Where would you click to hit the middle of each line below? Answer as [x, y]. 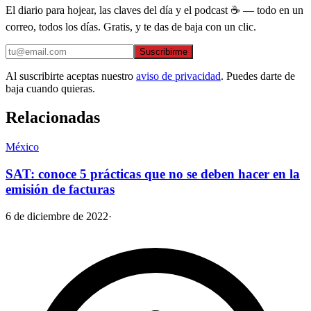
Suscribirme [163, 51]
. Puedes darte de [258, 76]
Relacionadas [53, 118]
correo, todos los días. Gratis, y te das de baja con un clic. [131, 26]
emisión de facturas [60, 190]
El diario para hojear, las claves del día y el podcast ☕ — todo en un [154, 10]
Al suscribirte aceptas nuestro [69, 76]
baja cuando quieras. [50, 88]
